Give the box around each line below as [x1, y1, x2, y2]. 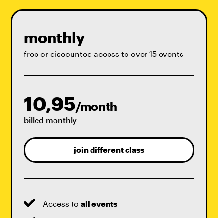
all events [81, 199, 118, 208]
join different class [74, 145, 144, 154]
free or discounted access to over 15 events [23, 49, 183, 58]
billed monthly [23, 115, 77, 125]
